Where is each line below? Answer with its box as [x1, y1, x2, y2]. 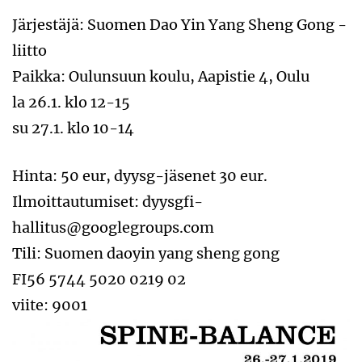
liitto [12, 41, 47, 61]
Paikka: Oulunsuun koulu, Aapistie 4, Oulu [12, 67, 309, 86]
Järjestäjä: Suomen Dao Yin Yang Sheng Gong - [12, 15, 347, 35]
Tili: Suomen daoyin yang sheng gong [12, 244, 280, 263]
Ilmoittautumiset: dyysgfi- [12, 192, 203, 212]
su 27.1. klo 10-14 [12, 119, 134, 138]
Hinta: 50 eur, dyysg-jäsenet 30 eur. [12, 166, 267, 186]
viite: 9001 [12, 296, 87, 315]
